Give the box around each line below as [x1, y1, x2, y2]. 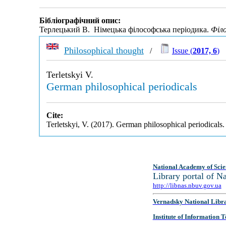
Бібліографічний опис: [39, 16, 121, 25]
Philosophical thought [64, 45, 144, 55]
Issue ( [172, 46, 193, 55]
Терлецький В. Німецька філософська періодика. [39, 25, 211, 34]
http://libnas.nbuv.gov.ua [152, 182, 221, 189]
